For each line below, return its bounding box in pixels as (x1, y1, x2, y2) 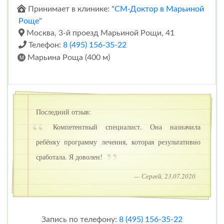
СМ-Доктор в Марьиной (114, 5, 204, 13)
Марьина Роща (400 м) (25, 53, 110, 62)
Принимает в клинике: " (26, 5, 114, 13)
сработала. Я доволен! (36, 152, 104, 162)
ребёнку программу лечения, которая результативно (36, 137, 200, 147)
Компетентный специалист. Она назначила (45, 122, 200, 132)
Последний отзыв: (36, 107, 91, 117)
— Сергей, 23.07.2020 (134, 171, 195, 181)
